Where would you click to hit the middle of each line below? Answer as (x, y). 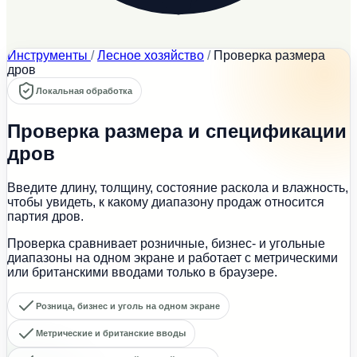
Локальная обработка (84, 90)
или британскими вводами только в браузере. (142, 273)
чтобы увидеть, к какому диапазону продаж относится (166, 202)
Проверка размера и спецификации (177, 131)
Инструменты (49, 55)
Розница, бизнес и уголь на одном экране (128, 306)
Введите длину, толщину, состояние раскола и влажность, (178, 188)
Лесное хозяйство (151, 55)
